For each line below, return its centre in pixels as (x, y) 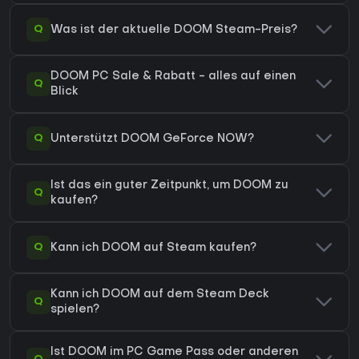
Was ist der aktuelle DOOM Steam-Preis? (174, 30)
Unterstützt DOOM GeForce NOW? (152, 139)
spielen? (75, 310)
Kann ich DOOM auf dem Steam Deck (160, 295)
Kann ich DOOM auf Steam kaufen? (153, 248)
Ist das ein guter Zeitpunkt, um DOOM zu (169, 186)
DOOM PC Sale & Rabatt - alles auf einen (173, 77)
